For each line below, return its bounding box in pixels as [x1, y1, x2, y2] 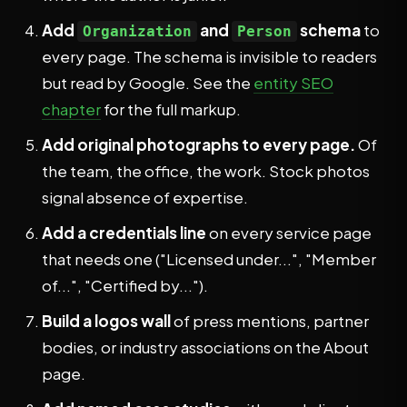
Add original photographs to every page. [42, 134, 355, 154]
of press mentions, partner [171, 311, 369, 331]
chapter [42, 99, 101, 119]
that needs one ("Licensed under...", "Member [42, 249, 376, 269]
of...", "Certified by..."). [42, 275, 208, 295]
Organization [83, 23, 192, 40]
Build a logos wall [42, 311, 171, 331]
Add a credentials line [42, 223, 206, 243]
